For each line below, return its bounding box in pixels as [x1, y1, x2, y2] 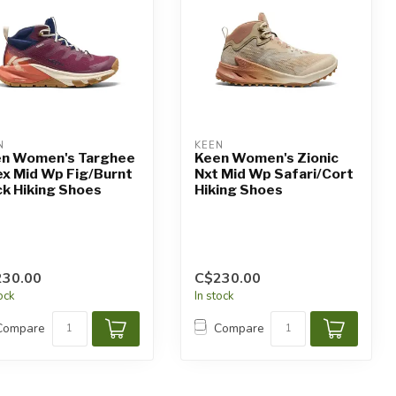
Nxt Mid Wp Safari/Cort [194, 165, 354, 183]
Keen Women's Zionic [194, 149, 339, 167]
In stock [194, 287, 234, 304]
